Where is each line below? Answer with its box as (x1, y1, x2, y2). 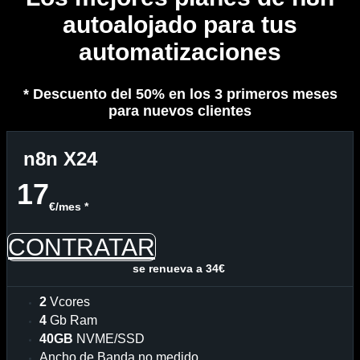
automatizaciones (79, 38, 281, 65)
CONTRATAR (8, 234, 155, 261)
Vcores (47, 295, 90, 309)
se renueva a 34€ (132, 262, 228, 276)
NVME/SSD (73, 332, 145, 346)
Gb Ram (47, 313, 97, 328)
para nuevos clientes (108, 102, 252, 119)
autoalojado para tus (63, 10, 297, 38)
